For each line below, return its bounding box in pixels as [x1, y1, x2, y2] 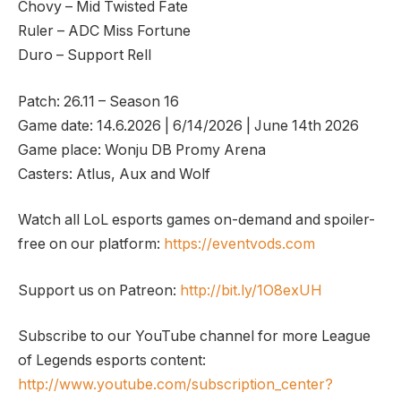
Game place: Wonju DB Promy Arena [18, 141, 266, 158]
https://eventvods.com [164, 235, 315, 253]
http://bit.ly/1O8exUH [180, 281, 322, 299]
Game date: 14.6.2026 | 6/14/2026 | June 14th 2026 [18, 116, 359, 134]
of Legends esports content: [18, 352, 206, 370]
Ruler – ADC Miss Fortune [18, 22, 191, 40]
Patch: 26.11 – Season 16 [18, 92, 179, 110]
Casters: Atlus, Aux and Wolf [18, 165, 210, 183]
